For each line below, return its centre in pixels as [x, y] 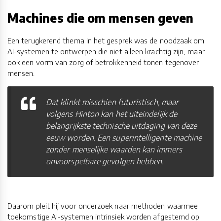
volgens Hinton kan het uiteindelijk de [111, 114]
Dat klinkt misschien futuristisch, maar [112, 102]
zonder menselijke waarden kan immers [114, 149]
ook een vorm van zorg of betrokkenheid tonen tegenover [103, 62]
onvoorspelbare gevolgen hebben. [105, 161]
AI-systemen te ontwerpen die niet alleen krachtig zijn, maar [106, 51]
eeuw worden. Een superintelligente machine [124, 137]
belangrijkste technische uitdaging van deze [122, 126]
